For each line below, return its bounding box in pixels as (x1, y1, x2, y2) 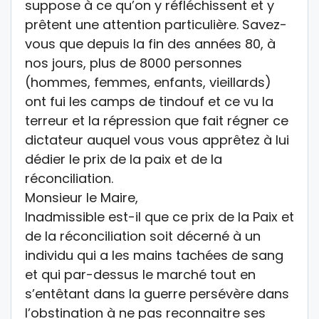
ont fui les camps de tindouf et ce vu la (25, 92, 273, 110)
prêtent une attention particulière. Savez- (25, 15, 287, 33)
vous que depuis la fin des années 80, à (25, 34, 276, 53)
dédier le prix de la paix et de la (25, 150, 222, 168)
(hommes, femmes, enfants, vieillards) (25, 73, 271, 91)
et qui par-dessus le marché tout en (25, 265, 256, 283)
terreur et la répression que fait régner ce (25, 111, 288, 130)
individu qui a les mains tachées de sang (25, 246, 283, 264)
